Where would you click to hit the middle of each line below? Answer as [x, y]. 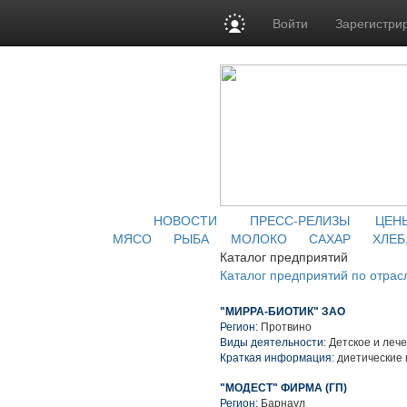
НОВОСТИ [185, 220]
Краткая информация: [277, 358]
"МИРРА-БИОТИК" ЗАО [283, 312]
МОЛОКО [258, 238]
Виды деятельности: [273, 342]
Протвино [286, 327]
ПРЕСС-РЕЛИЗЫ [300, 220]
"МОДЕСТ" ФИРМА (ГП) [283, 388]
